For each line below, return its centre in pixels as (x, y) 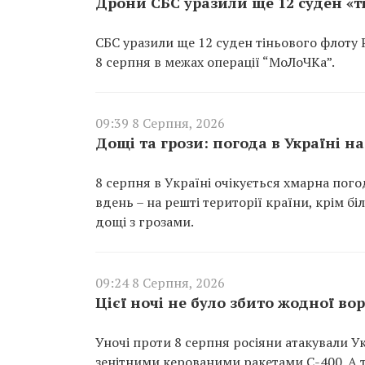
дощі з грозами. (145, 221)
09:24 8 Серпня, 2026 (160, 282)
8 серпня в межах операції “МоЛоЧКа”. (215, 62)
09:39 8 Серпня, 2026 (160, 123)
